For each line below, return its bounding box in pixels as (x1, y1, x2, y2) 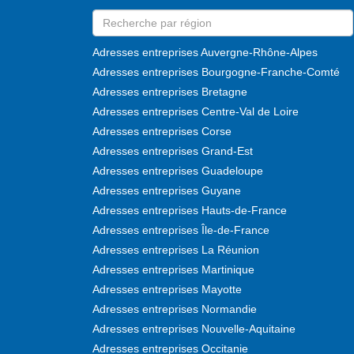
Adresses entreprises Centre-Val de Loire (92, 104, 299, 118)
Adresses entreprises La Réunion (92, 243, 259, 256)
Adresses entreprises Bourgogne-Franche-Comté (92, 65, 340, 78)
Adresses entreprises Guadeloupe (92, 164, 263, 177)
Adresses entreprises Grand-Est (92, 144, 253, 157)
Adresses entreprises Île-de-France (92, 223, 269, 236)
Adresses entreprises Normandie (92, 302, 257, 315)
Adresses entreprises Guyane (92, 183, 241, 197)
